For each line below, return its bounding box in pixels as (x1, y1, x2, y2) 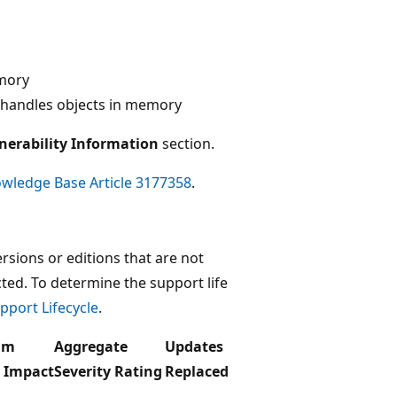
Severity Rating (54, 361, 162, 381)
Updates (165, 336, 223, 356)
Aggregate (54, 336, 128, 356)
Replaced (165, 361, 229, 381)
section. (159, 133, 214, 153)
